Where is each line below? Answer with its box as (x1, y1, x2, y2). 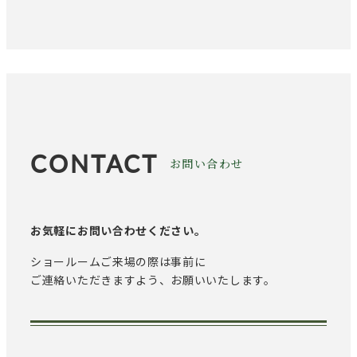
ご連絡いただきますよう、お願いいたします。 (30, 272, 276, 288)
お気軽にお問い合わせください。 (30, 222, 206, 239)
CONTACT (30, 146, 159, 180)
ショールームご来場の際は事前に (30, 253, 206, 270)
